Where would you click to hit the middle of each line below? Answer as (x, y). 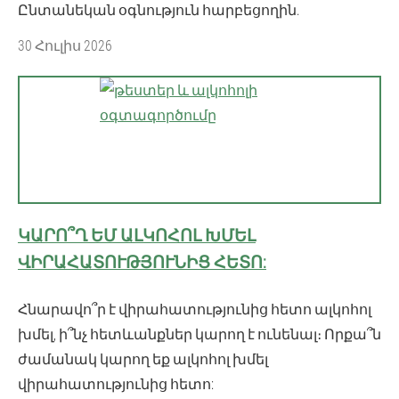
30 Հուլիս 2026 (65, 45)
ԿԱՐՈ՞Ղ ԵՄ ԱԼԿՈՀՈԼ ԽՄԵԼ (137, 234)
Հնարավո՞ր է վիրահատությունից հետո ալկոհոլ (195, 308)
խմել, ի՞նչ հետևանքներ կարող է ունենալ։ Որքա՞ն (199, 333)
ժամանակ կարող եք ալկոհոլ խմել (143, 358)
